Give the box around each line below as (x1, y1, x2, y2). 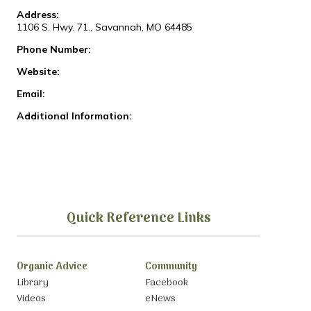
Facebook (144, 274, 188, 291)
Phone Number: (16, 43, 91, 56)
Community (144, 259, 197, 276)
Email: (16, 87, 45, 101)
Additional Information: (16, 110, 132, 123)
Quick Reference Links (66, 208, 211, 230)
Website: (16, 65, 60, 78)
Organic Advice (16, 259, 87, 276)
